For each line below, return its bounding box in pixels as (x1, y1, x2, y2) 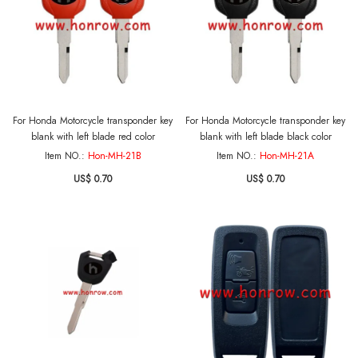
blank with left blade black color (199, 129, 332, 144)
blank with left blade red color (30, 129, 155, 144)
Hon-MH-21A (260, 149, 314, 163)
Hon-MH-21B (87, 149, 141, 163)
